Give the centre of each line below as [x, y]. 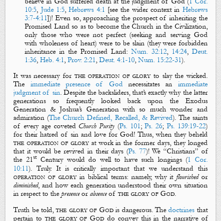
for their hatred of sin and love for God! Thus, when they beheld [110, 135]
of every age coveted [46, 126]
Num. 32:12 [149, 51]
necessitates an [150, 84]
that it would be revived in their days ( [71, 151]
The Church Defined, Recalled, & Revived [111, 118]
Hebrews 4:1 [87, 9]
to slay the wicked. [179, 76]
